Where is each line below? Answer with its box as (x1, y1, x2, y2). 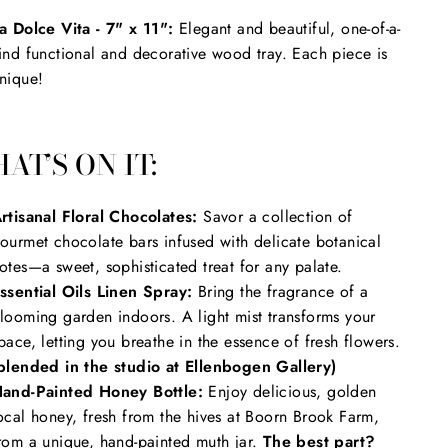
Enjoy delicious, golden (203, 380, 377, 403)
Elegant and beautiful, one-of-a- (173, 17, 401, 40)
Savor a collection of (197, 205, 353, 228)
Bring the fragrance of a (192, 280, 369, 303)
